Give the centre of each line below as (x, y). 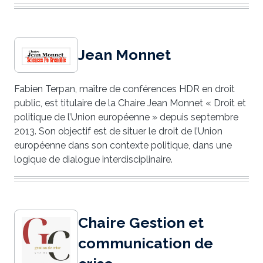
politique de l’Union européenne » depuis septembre (126, 117)
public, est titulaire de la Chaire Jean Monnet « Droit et (130, 103)
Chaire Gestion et (141, 222)
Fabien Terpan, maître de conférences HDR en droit (124, 89)
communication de (146, 243)
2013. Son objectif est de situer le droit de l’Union (118, 131)
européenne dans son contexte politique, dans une (123, 146)
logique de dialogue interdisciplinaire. (93, 160)
